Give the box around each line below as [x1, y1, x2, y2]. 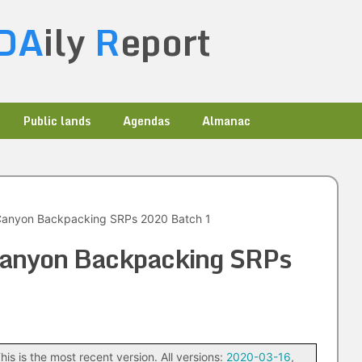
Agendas [123, 112, 170, 130]
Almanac [202, 112, 250, 130]
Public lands [23, 112, 90, 130]
